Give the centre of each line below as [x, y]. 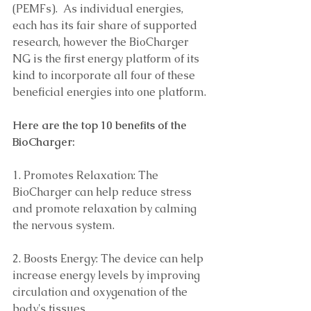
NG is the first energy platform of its [107, 59]
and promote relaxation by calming [106, 209]
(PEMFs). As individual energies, [99, 9]
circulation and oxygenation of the [101, 292]
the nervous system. [64, 225]
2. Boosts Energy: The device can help [109, 259]
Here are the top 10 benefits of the [101, 125]
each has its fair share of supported [106, 25]
